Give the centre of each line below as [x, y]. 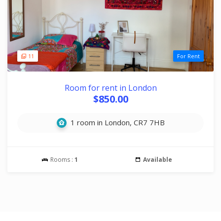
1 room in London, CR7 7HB [116, 122]
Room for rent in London [110, 88]
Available [157, 160]
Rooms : [62, 160]
